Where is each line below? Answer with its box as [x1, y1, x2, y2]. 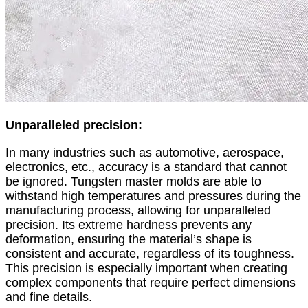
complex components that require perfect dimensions [5, 275, 296, 289]
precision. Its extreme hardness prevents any [5, 217, 252, 232]
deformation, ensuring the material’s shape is [5, 232, 252, 246]
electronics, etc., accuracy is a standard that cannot [5, 159, 287, 174]
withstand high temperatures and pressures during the [5, 188, 301, 203]
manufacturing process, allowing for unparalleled [5, 203, 271, 217]
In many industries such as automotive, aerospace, [5, 145, 284, 159]
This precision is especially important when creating [5, 261, 287, 275]
